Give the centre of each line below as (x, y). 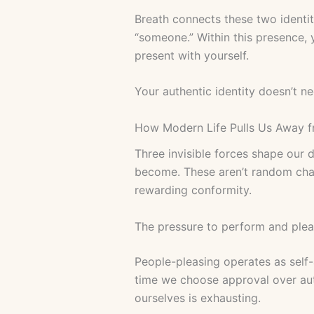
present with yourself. (192, 55)
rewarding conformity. (193, 190)
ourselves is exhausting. (198, 298)
